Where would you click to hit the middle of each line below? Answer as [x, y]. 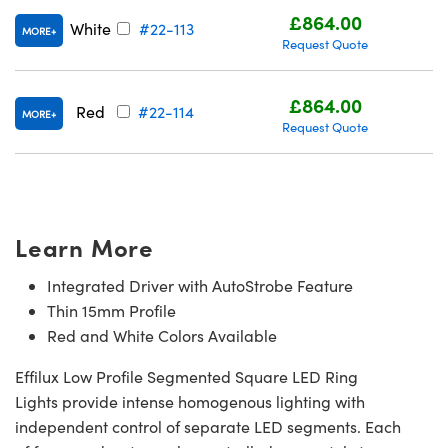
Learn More [84, 247]
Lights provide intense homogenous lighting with [190, 402]
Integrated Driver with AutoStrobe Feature [200, 286]
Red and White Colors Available [162, 336]
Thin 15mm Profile [111, 311]
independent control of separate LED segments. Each [208, 427]
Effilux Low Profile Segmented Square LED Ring [186, 377]
